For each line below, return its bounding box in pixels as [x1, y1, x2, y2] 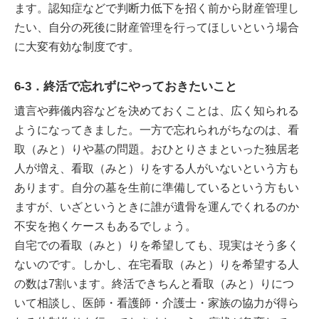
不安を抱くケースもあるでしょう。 [14, 220, 197, 232]
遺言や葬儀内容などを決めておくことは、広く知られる [14, 105, 299, 117]
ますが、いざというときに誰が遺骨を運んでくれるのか [14, 201, 299, 213]
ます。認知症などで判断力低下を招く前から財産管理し [14, 1, 299, 14]
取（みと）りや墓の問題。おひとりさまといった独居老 [14, 143, 299, 155]
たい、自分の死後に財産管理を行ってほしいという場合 [14, 21, 299, 33]
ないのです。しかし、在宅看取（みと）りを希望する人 [14, 258, 299, 271]
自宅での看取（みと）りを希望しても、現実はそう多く [14, 239, 299, 251]
